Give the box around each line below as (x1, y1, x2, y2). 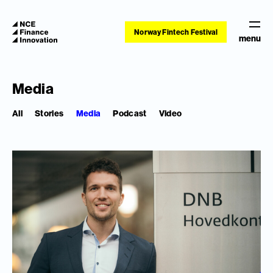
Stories (35, 108, 64, 119)
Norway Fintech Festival (133, 27, 218, 37)
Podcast (113, 108, 147, 119)
